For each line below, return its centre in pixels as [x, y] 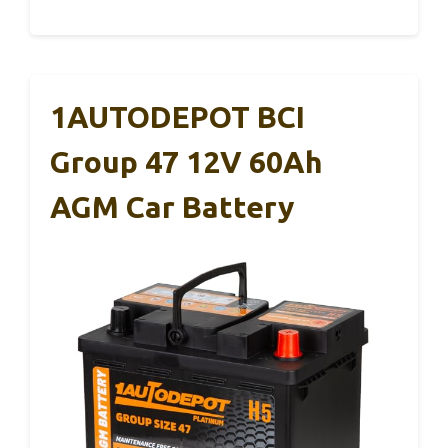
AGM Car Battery [172, 207]
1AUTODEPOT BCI [177, 117]
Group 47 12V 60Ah [186, 162]
